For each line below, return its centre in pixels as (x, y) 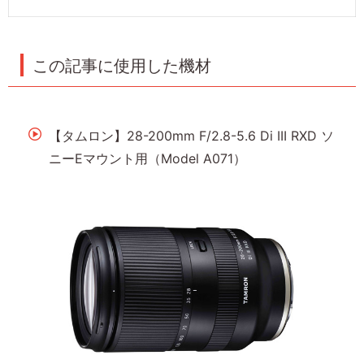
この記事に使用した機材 (122, 66)
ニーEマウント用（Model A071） (148, 159)
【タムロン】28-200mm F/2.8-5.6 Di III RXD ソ (192, 136)
